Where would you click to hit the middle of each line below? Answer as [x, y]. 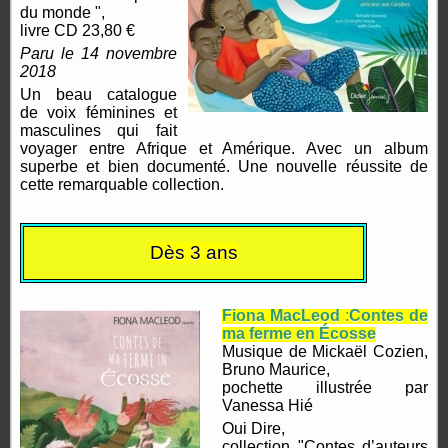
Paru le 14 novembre [98, 54]
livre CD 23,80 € [77, 31]
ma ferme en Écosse [299, 334]
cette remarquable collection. [122, 185]
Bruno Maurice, [276, 370]
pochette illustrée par [325, 388]
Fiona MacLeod [284, 316]
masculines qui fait [98, 131]
